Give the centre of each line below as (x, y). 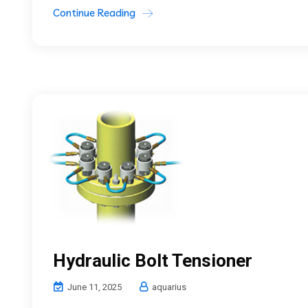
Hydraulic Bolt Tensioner (153, 260)
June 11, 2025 (93, 287)
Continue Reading (94, 12)
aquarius (168, 287)
